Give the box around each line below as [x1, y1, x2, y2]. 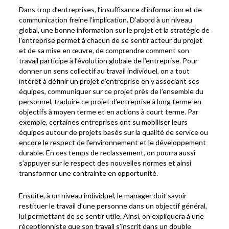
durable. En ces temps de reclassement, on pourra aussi [19, 148, 196, 157]
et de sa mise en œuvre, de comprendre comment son [19, 45, 190, 55]
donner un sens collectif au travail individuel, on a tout [19, 66, 190, 75]
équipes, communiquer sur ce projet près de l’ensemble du [19, 86, 204, 96]
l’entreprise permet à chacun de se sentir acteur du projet [19, 35, 203, 44]
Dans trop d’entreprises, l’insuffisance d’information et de [19, 5, 202, 14]
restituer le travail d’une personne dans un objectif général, [19, 201, 208, 210]
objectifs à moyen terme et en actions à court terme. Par [19, 107, 199, 116]
